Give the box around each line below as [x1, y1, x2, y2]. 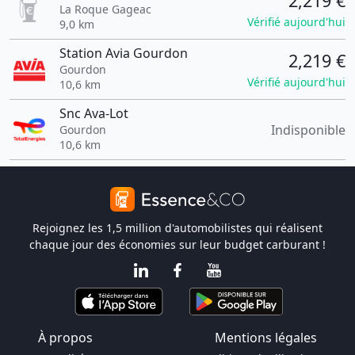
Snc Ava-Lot [59, 105, 128, 122]
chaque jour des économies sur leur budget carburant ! [29, 237, 326, 252]
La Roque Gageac [59, 2, 151, 17]
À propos [38, 329, 93, 346]
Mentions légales [215, 329, 317, 346]
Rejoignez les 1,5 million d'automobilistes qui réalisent [32, 220, 323, 235]
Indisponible [271, 120, 345, 139]
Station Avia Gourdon [59, 44, 188, 62]
